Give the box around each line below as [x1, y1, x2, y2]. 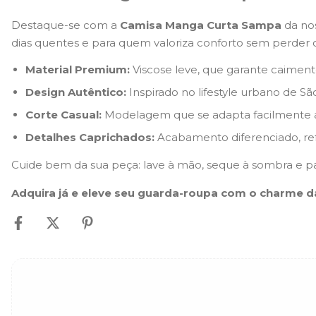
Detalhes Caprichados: [25, 130, 154, 145]
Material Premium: [25, 63, 130, 77]
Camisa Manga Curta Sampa [120, 18, 281, 32]
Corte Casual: [25, 108, 102, 122]
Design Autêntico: [25, 85, 126, 99]
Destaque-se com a [11, 18, 120, 32]
